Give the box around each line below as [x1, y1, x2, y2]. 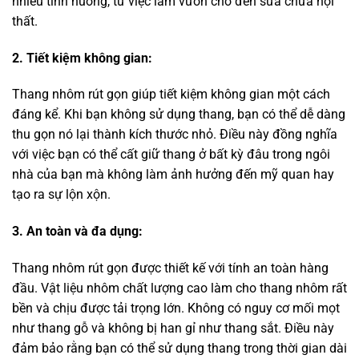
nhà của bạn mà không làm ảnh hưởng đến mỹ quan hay [12, 167, 334, 183]
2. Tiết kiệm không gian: [12, 50, 152, 66]
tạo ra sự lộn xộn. [12, 187, 111, 203]
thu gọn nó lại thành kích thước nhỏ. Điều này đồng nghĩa [12, 127, 337, 143]
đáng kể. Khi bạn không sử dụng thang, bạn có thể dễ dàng [12, 107, 345, 123]
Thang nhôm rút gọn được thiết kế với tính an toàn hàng [12, 260, 329, 276]
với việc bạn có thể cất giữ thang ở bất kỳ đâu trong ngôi [12, 147, 330, 163]
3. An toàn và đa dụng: [12, 224, 143, 240]
